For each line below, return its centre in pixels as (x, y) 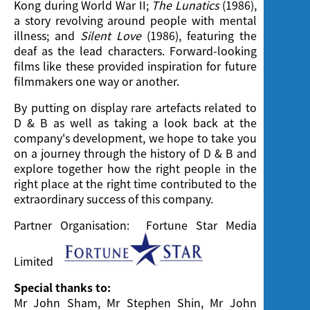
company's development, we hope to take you (135, 138)
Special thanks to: (62, 288)
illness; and (47, 36)
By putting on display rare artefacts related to (135, 108)
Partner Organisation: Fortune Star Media (135, 225)
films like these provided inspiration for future (135, 66)
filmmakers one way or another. (97, 81)
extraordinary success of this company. (113, 199)
